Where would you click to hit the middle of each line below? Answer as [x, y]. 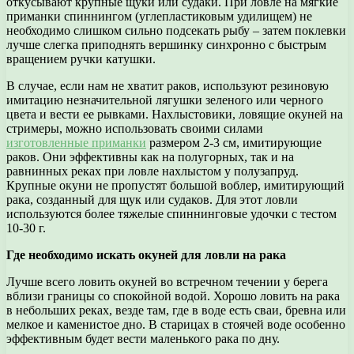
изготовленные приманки [76, 142]
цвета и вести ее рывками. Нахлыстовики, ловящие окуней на [175, 114]
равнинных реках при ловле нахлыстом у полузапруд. [153, 171]
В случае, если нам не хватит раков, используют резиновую [168, 85]
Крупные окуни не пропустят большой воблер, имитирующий [175, 185]
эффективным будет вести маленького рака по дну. [143, 338]
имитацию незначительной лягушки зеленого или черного [165, 100]
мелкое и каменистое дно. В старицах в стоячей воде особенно [176, 324]
